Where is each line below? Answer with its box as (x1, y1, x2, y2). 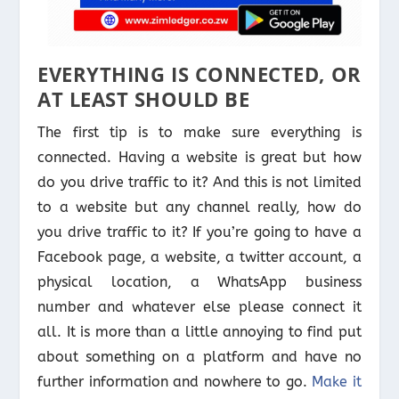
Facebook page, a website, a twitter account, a (37, 248, 362, 266)
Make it (312, 373, 362, 391)
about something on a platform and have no (37, 348, 362, 366)
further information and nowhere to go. (37, 373, 313, 391)
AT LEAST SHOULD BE (37, 85, 250, 113)
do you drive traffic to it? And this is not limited (37, 174, 362, 191)
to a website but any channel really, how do (37, 199, 362, 216)
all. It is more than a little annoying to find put (37, 323, 362, 341)
